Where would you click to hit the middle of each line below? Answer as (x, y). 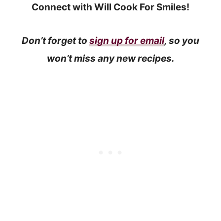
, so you (182, 40)
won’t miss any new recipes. (110, 58)
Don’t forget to (55, 40)
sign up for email (127, 40)
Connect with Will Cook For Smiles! (110, 7)
